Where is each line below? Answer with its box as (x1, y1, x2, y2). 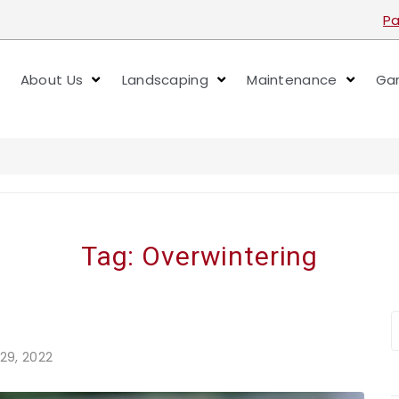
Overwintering (142, 240, 319, 272)
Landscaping (121, 70, 208, 90)
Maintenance (247, 70, 338, 90)
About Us (20, 70, 84, 90)
